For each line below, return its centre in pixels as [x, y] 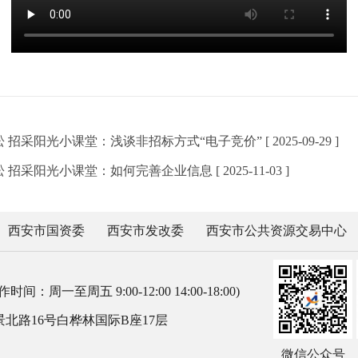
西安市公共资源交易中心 [276, 231]
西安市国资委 [46, 231]
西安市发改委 [145, 231]
